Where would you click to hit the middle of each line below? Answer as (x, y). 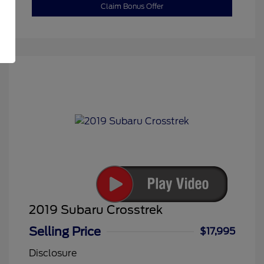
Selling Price (65, 232)
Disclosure (53, 253)
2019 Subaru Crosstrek (96, 210)
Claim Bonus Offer (132, 6)
